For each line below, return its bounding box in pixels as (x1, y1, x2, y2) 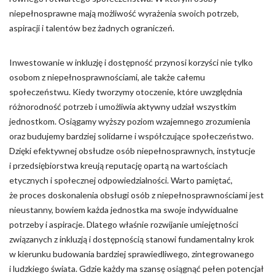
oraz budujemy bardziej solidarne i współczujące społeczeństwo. (9, 131, 254, 141)
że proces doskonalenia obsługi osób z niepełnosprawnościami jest (9, 190, 264, 200)
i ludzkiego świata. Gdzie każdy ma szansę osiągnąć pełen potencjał (9, 263, 264, 274)
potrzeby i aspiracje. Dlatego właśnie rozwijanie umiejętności (9, 219, 238, 230)
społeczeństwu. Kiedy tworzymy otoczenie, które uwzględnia (9, 87, 242, 97)
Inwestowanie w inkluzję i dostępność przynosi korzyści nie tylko (9, 57, 253, 68)
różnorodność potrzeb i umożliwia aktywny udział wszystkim (9, 101, 236, 112)
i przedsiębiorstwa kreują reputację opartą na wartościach (9, 160, 228, 171)
